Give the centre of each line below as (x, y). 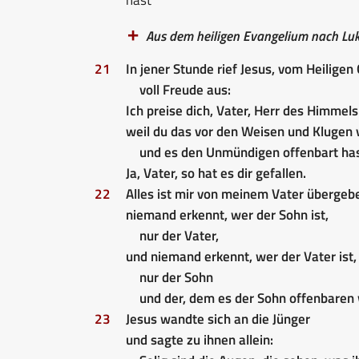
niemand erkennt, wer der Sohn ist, (227, 214)
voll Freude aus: (185, 89)
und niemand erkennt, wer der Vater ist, (241, 256)
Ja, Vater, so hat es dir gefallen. (216, 173)
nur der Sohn (176, 277)
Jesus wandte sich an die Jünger (218, 319)
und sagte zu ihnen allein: (200, 339)
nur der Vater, (179, 235)
